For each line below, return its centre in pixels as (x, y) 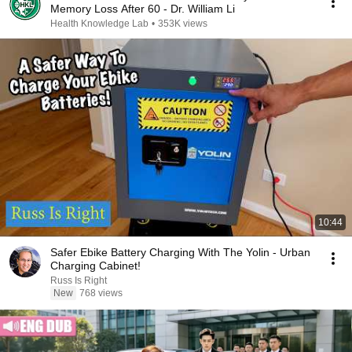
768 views (101, 293)
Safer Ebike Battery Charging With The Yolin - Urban (180, 252)
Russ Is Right (79, 280)
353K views (183, 24)
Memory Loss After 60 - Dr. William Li (143, 9)
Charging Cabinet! (95, 266)
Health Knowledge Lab (99, 24)
